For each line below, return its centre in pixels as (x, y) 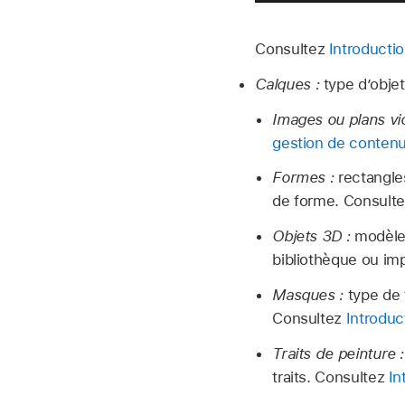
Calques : (287, 84)
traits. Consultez (330, 377)
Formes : (303, 178)
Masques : (308, 294)
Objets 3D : (311, 236)
